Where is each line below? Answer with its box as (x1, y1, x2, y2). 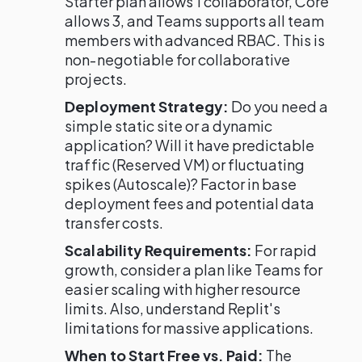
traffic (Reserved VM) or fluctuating (65, 155, 305, 174)
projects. (65, 69, 127, 88)
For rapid (252, 241, 318, 259)
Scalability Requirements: (65, 241, 253, 259)
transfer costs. (65, 213, 163, 232)
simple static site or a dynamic (65, 116, 273, 135)
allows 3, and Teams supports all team (65, 11, 325, 30)
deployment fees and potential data (65, 194, 315, 213)
